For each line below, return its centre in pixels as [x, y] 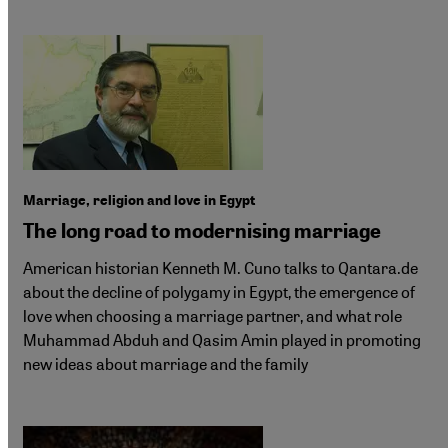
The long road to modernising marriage [202, 231]
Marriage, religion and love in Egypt [139, 200]
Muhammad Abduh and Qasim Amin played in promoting [222, 339]
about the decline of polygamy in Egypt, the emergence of [219, 291]
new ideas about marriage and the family [165, 363]
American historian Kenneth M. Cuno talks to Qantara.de [220, 267]
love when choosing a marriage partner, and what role [212, 315]
